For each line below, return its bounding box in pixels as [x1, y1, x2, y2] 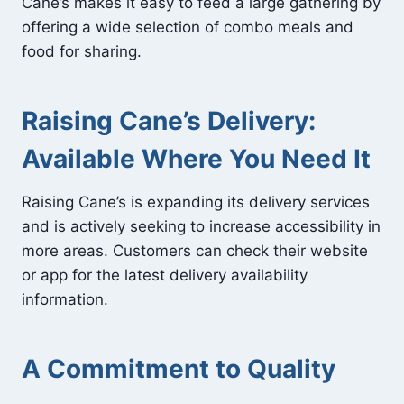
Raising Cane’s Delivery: [22, 105, 316, 136]
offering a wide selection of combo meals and [22, 17, 353, 36]
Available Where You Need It [22, 142, 371, 174]
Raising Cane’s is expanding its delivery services [22, 192, 370, 211]
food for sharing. [22, 41, 142, 60]
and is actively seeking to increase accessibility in [22, 216, 381, 235]
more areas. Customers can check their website [22, 241, 368, 260]
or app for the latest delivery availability [22, 265, 308, 284]
